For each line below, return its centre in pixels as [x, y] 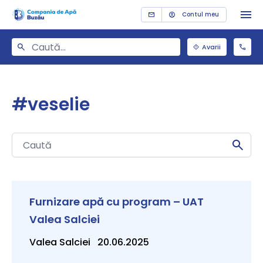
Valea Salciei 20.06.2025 [89, 242]
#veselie [51, 104]
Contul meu [200, 14]
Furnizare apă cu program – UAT [117, 202]
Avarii [211, 47]
